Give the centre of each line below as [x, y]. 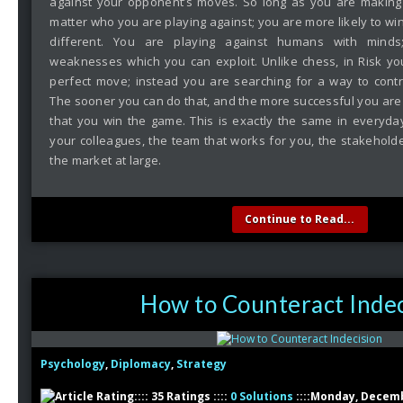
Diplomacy [141, 364]
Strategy [202, 364]
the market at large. [106, 160]
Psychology [73, 364]
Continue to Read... [300, 219]
